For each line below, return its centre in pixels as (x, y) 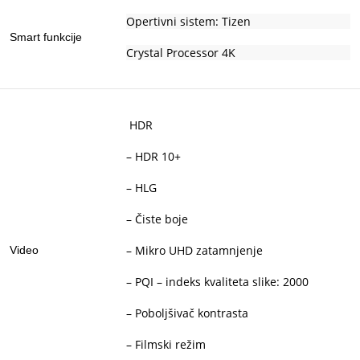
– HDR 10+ (153, 157)
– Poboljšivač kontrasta (187, 313)
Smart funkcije (46, 37)
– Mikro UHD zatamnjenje (194, 251)
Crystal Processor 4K (181, 53)
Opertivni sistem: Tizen (188, 22)
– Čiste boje (157, 219)
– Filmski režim (166, 345)
